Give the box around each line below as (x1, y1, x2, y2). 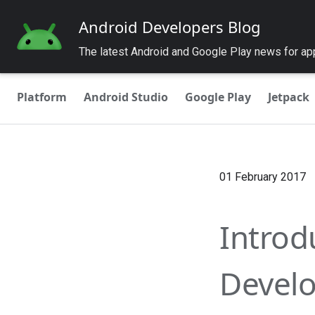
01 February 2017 (219, 170, 306, 184)
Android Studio (84, 89, 168, 105)
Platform (17, 89, 67, 105)
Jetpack (268, 89, 309, 105)
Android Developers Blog (79, 16, 261, 37)
